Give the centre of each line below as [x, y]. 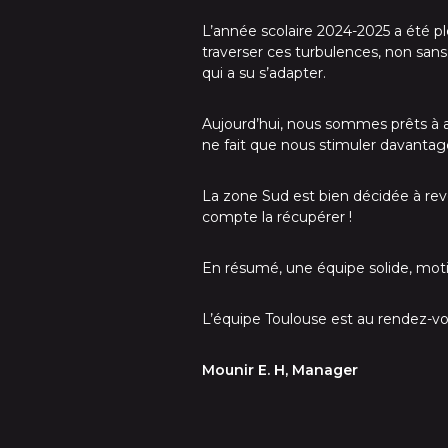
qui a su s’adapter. [264, 73]
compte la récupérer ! [277, 217]
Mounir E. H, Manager [280, 370]
